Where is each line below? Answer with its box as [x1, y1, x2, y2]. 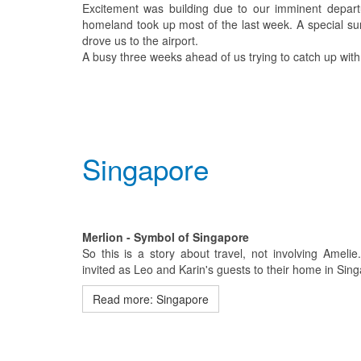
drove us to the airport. [82, 31, 198, 48]
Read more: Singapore [93, 290, 209, 307]
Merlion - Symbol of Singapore [82, 228, 249, 245]
